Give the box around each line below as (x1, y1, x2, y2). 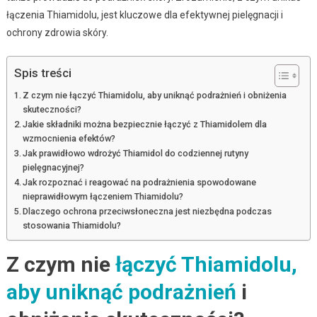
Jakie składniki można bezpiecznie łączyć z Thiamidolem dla (23, 118, 267, 129)
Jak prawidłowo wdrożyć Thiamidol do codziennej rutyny (23, 147, 249, 158)
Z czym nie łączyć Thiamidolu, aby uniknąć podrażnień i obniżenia (23, 89, 287, 100)
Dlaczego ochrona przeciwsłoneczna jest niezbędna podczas (23, 205, 272, 217)
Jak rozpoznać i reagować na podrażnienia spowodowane (23, 176, 257, 188)
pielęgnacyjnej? (23, 161, 85, 173)
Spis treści (13, 66, 71, 81)
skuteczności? (23, 103, 82, 115)
